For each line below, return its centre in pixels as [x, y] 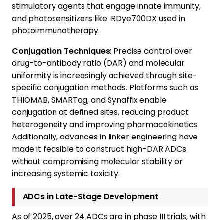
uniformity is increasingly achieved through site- [104, 76]
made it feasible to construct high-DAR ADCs [99, 149]
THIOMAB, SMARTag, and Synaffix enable [89, 100]
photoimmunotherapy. [56, 31]
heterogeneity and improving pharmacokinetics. [105, 125]
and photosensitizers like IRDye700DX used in [98, 19]
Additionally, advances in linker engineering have [105, 137]
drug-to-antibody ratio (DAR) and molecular [98, 63]
